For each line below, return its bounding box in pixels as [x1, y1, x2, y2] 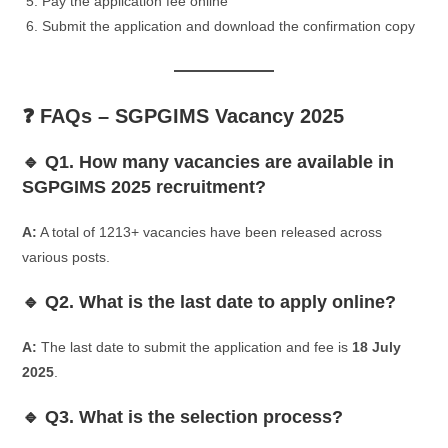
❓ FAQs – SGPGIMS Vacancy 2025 [22, 104, 345, 127]
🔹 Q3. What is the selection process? [22, 406, 344, 427]
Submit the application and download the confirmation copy [42, 17, 416, 34]
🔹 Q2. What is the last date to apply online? [22, 291, 397, 312]
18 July [352, 338, 402, 355]
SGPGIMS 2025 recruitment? [22, 176, 267, 197]
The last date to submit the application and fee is [37, 338, 353, 355]
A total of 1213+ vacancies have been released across [37, 223, 383, 240]
